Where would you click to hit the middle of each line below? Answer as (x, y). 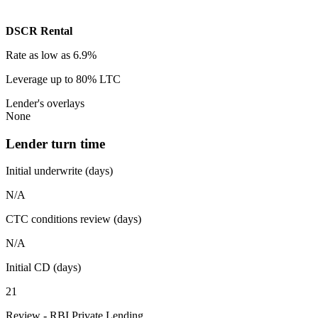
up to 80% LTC (86, 79)
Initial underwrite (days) (59, 171)
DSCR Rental (39, 31)
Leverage (27, 79)
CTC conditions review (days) (73, 219)
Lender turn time (55, 143)
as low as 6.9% (63, 55)
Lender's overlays (45, 104)
